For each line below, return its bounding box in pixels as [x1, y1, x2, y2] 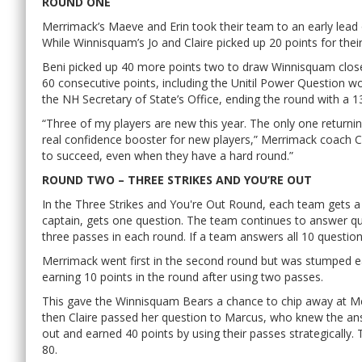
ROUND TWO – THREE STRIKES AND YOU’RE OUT [42, 171, 312, 187]
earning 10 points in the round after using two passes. [42, 268, 323, 284]
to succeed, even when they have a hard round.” [42, 147, 293, 163]
